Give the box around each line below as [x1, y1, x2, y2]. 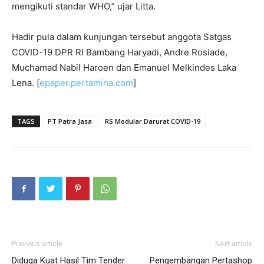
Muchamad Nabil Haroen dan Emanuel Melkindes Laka [12, 62, 236, 73]
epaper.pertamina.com [39, 77, 133, 88]
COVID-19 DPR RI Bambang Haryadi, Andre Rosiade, [12, 47, 227, 58]
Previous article [12, 240, 62, 248]
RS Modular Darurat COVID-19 [105, 117, 200, 126]
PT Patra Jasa [48, 117, 92, 126]
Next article [215, 240, 252, 248]
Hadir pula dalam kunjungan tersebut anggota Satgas [12, 31, 232, 42]
